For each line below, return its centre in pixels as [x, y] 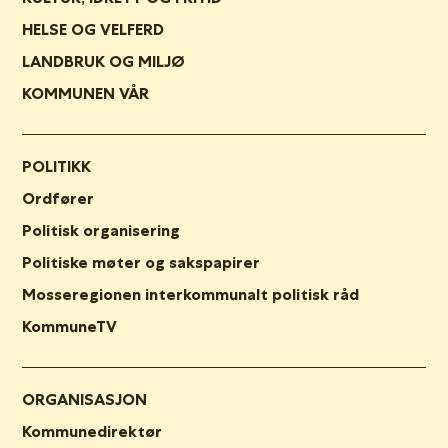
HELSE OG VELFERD [93, 29]
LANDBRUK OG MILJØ [103, 61]
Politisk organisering [101, 230]
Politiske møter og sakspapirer [141, 262]
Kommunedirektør [92, 431]
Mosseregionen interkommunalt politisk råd [190, 294]
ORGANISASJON [84, 399]
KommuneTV [69, 326]
